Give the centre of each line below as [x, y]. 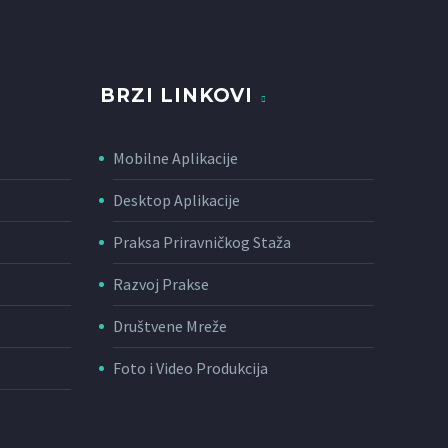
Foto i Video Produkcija [190, 368]
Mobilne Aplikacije [175, 158]
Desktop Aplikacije [176, 200]
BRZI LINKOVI [177, 96]
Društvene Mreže [170, 326]
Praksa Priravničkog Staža [202, 242]
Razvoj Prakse [161, 284]
